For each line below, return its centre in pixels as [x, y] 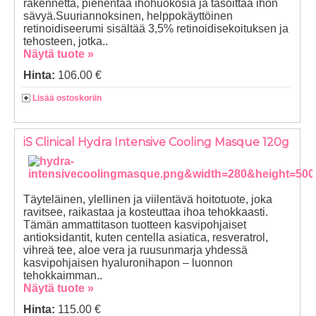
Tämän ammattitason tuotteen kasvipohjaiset [135, 224]
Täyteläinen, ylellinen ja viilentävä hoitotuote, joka [148, 199]
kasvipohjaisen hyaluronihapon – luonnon [128, 262]
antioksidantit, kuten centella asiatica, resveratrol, [146, 237]
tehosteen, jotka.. [66, 42]
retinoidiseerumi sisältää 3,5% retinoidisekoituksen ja [156, 29]
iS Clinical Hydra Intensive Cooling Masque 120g [156, 142]
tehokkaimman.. [63, 275]
